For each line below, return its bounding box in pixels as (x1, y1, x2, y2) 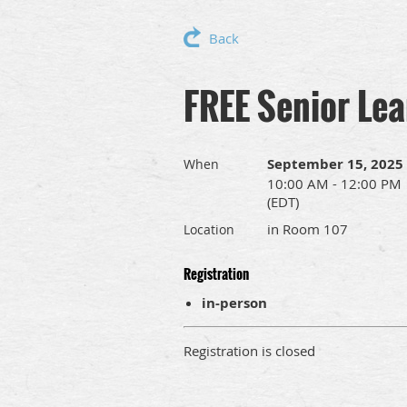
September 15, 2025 (267, 154, 403, 174)
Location (184, 221, 234, 238)
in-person (202, 293, 267, 313)
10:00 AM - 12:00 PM (267, 174, 402, 193)
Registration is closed (184, 342, 315, 360)
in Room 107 (267, 220, 348, 238)
